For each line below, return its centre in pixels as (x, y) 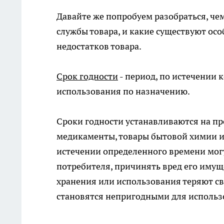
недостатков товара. (99, 46)
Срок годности (87, 76)
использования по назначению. (123, 91)
